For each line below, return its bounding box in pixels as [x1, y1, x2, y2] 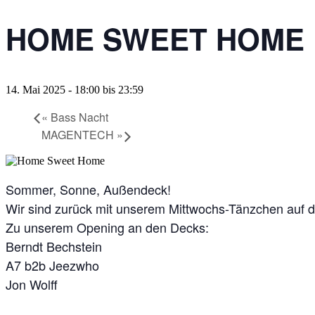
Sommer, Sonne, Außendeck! [6, 180, 171, 199]
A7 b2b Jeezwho [6, 256, 99, 275]
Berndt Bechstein [6, 237, 102, 256]
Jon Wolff [6, 275, 58, 294]
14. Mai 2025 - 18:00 [6, 83, 100, 96]
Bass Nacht [48, 108, 108, 125]
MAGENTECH [41, 127, 117, 143]
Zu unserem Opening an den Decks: [6, 218, 209, 237]
